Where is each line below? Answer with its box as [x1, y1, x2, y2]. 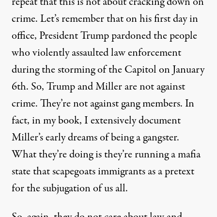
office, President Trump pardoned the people [12, 28, 197, 44]
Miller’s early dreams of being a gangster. [12, 129, 179, 145]
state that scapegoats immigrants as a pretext [12, 163, 194, 179]
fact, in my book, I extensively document [12, 112, 181, 128]
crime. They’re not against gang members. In [12, 95, 194, 111]
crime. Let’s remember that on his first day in [12, 11, 198, 27]
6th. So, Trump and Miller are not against [12, 78, 185, 94]
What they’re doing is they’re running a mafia [12, 146, 201, 162]
